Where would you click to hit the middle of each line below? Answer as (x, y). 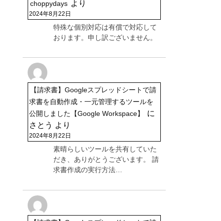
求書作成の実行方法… (88, 170)
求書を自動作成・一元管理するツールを (91, 102)
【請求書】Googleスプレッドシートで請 (93, 90)
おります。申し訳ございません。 (105, 37)
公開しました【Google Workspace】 (87, 114)
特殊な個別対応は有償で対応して (105, 27)
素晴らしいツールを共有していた (105, 149)
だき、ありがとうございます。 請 (106, 160)
